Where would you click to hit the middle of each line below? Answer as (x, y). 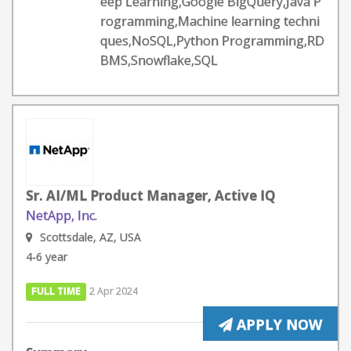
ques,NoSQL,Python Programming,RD (212, 41)
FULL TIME (56, 291)
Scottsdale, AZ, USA (90, 237)
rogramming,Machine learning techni (210, 21)
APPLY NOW (277, 324)
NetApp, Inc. (62, 215)
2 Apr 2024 (114, 291)
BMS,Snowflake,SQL (159, 60)
